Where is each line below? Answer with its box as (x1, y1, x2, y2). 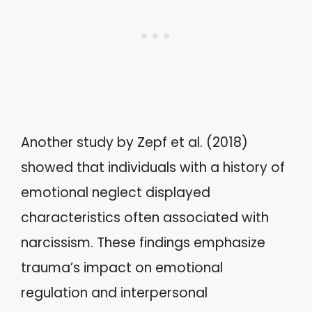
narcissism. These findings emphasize (21, 233, 265, 252)
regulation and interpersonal (21, 283, 208, 302)
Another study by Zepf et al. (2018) (21, 132, 248, 152)
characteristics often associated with (21, 208, 269, 227)
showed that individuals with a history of (21, 157, 285, 177)
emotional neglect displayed (21, 182, 210, 202)
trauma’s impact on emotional (21, 258, 223, 277)
